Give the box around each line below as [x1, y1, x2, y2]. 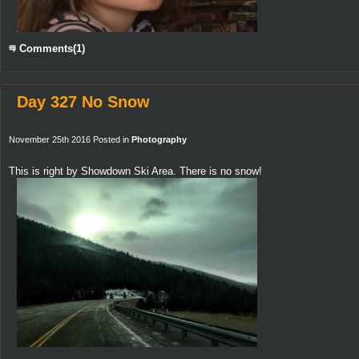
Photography [131, 135, 187, 145]
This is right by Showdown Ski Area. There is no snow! [9, 165, 262, 178]
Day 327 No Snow [17, 93, 150, 111]
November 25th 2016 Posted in [9, 135, 131, 145]
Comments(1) [16, 42, 85, 55]
